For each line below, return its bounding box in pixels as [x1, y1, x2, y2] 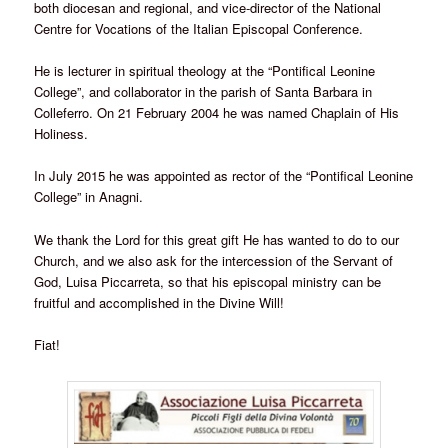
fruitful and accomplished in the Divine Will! [34, 292, 285, 312]
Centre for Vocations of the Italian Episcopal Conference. [34, 19, 364, 39]
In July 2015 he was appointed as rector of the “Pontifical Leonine [34, 166, 414, 186]
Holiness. [34, 124, 89, 144]
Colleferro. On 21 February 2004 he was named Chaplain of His [34, 103, 400, 123]
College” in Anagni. [34, 187, 144, 207]
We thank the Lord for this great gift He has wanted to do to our [34, 229, 400, 249]
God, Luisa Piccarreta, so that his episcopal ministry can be [34, 271, 382, 291]
